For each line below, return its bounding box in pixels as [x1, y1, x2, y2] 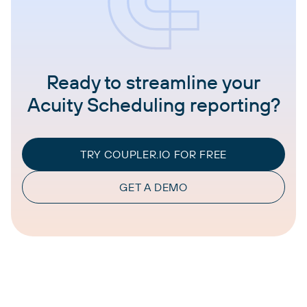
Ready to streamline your [47, 69, 260, 94]
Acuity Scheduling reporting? [27, 92, 280, 116]
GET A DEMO [119, 180, 188, 194]
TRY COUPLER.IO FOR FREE [80, 147, 227, 161]
